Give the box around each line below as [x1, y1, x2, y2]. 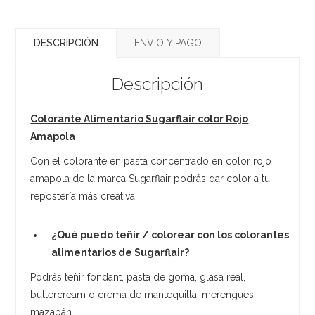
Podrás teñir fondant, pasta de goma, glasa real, [30, 271, 246, 283]
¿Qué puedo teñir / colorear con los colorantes [51, 229, 290, 240]
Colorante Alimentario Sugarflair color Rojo [30, 112, 249, 124]
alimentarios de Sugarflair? [51, 246, 190, 258]
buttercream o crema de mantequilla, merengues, [30, 288, 257, 300]
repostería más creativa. [30, 190, 138, 202]
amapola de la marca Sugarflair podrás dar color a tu [30, 172, 271, 184]
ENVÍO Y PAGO [134, 37, 202, 49]
